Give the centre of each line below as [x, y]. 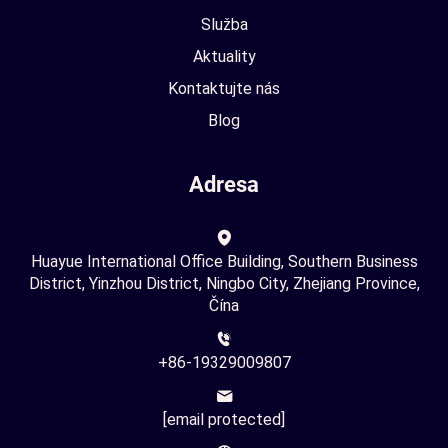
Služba [224, 24]
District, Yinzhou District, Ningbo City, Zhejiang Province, [224, 283]
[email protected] [224, 419]
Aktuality [224, 56]
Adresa [224, 184]
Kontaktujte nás [224, 88]
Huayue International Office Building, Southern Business [224, 261]
